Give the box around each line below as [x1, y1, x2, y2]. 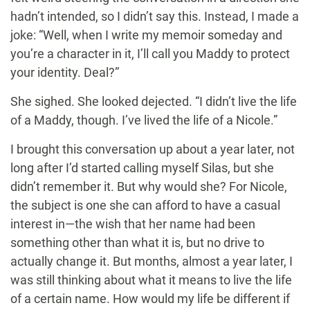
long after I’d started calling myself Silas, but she [10, 161, 274, 176]
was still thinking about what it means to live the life [10, 273, 292, 288]
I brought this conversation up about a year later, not [10, 142, 295, 157]
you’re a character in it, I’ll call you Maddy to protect [10, 46, 290, 62]
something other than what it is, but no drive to [10, 235, 264, 250]
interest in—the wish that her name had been [10, 217, 255, 232]
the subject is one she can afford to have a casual [10, 198, 280, 213]
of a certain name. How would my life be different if [10, 291, 290, 307]
